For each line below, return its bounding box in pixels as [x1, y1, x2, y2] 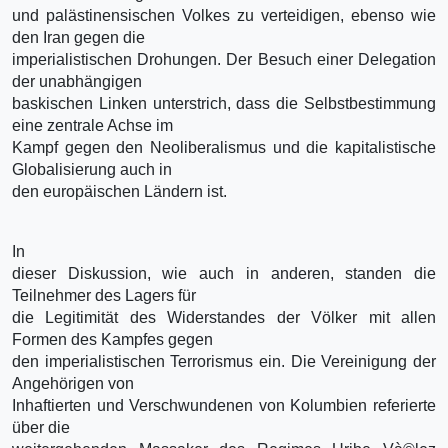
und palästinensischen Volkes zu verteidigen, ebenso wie [12, 6, 436, 24]
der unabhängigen [12, 72, 142, 90]
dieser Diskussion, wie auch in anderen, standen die [12, 264, 436, 282]
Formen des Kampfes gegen [12, 330, 213, 348]
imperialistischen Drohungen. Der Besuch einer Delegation [12, 50, 436, 68]
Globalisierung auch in [12, 160, 172, 178]
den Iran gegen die [12, 28, 145, 46]
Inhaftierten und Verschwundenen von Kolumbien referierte [12, 396, 436, 414]
